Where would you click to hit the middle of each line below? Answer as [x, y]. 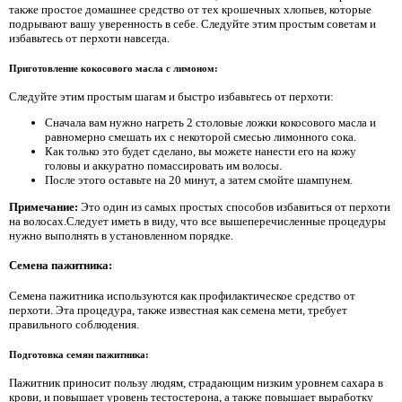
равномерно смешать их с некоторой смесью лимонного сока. [201, 137]
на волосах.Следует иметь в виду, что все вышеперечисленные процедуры [197, 221]
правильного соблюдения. [74, 325]
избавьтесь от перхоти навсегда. [89, 39]
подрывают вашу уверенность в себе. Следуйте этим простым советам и [192, 24]
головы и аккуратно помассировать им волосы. [163, 166]
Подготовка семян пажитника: [79, 354]
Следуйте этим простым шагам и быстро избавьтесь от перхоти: [171, 96]
